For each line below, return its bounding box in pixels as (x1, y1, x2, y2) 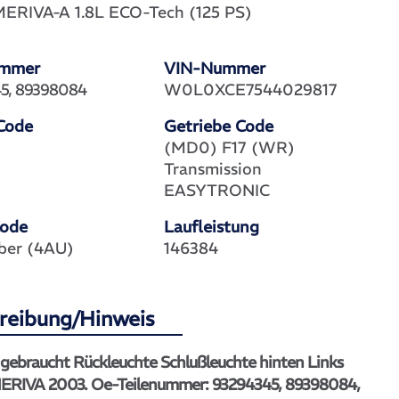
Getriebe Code (164, 116, 274, 137)
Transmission (164, 159, 263, 180)
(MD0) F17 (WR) (164, 137, 296, 159)
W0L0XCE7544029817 (164, 79, 338, 101)
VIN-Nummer (164, 58, 266, 79)
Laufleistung (164, 216, 260, 238)
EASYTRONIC (164, 180, 271, 201)
